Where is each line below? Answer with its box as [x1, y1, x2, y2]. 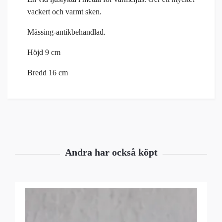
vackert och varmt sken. [27, 7, 102, 16]
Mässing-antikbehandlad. [27, 28, 106, 37]
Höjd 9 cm [27, 48, 60, 57]
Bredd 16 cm [27, 68, 68, 77]
